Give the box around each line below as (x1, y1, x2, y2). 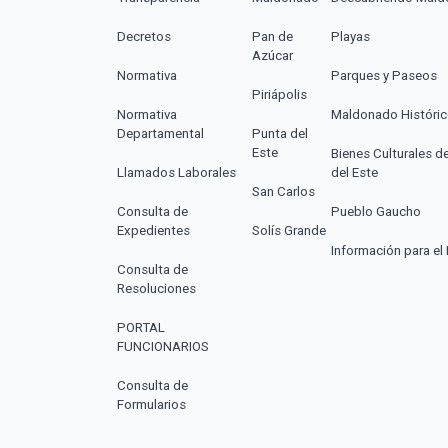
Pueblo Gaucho (331, 203, 422, 219)
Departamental (117, 125, 204, 141)
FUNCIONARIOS (117, 338, 209, 354)
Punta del (252, 125, 309, 141)
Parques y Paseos (331, 67, 438, 83)
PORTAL (117, 319, 165, 335)
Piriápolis (252, 86, 308, 102)
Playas (331, 28, 371, 44)
